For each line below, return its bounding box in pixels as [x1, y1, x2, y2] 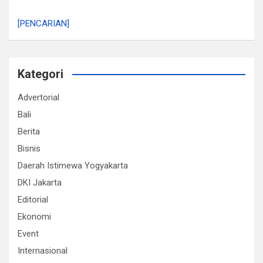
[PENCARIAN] [18, 18, 69, 29]
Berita [18, 126, 40, 137]
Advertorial [18, 92, 59, 103]
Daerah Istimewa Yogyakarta [18, 160, 128, 171]
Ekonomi [18, 211, 51, 222]
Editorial [18, 194, 48, 205]
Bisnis [18, 143, 41, 154]
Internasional [18, 245, 68, 256]
